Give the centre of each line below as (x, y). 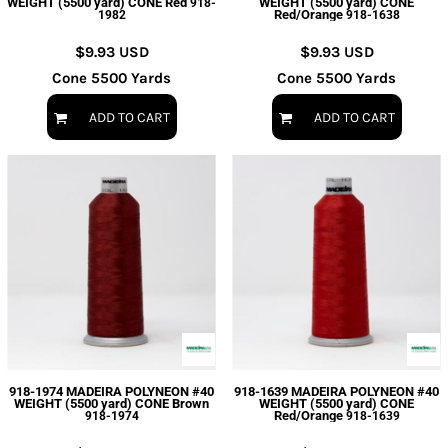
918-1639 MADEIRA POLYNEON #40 (336, 391)
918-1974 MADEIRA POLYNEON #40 (111, 391)
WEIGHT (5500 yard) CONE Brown (111, 403)
